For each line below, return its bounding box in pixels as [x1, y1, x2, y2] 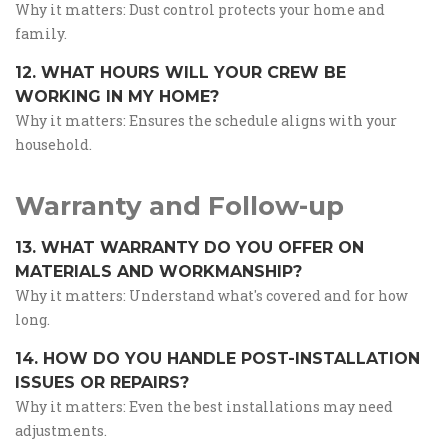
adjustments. [15, 421, 107, 440]
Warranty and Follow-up [15, 190, 344, 222]
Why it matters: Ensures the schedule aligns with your [15, 111, 397, 130]
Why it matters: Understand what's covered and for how [15, 286, 408, 305]
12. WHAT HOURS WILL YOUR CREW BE [15, 63, 346, 82]
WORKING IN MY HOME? [15, 87, 219, 106]
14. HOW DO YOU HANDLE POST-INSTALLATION [15, 349, 420, 368]
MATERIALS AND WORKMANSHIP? [15, 262, 302, 281]
